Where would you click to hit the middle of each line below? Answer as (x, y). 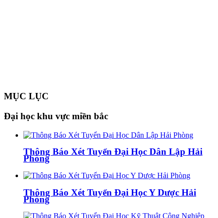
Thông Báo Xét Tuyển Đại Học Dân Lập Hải (113, 152)
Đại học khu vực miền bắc (56, 116)
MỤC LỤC (26, 96)
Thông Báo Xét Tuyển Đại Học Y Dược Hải (110, 192)
